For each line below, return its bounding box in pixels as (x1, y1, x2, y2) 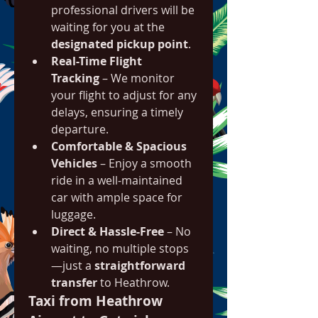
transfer (51, 275, 97, 290)
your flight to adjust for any (51, 87, 197, 103)
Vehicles (51, 155, 97, 171)
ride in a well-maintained (51, 172, 182, 188)
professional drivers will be (51, 2, 194, 18)
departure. (51, 121, 109, 137)
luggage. (51, 207, 96, 222)
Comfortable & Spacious (51, 138, 187, 154)
